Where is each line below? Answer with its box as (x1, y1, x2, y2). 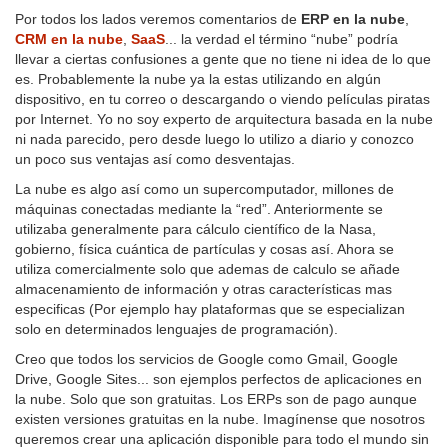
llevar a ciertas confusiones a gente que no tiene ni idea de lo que (15, 51, 431, 68)
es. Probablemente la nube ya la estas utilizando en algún (15, 71, 381, 88)
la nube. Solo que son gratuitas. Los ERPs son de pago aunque (15, 391, 417, 408)
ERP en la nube (301, 11, 405, 28)
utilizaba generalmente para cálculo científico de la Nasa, (15, 221, 376, 238)
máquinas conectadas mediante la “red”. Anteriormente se (15, 201, 383, 218)
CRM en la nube (15, 31, 123, 48)
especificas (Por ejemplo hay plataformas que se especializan (15, 301, 405, 318)
